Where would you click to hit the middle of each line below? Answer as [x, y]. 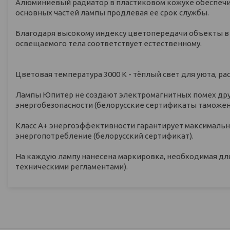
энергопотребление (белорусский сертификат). [104, 136]
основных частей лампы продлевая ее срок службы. [112, 12]
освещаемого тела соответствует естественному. [109, 43]
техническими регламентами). [72, 166]
